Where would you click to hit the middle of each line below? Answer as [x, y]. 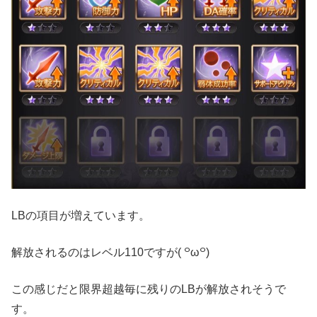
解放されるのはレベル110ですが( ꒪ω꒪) [110, 252]
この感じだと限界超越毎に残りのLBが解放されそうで [149, 289]
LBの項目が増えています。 [81, 215]
